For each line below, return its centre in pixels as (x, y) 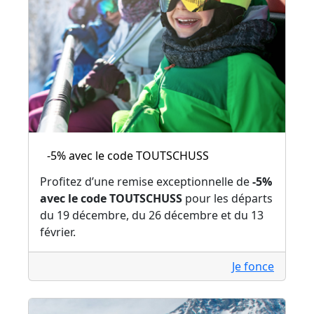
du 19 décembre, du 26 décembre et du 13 (152, 215)
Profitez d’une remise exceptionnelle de (146, 181)
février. (58, 232)
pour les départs (227, 198)
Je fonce (253, 266)
